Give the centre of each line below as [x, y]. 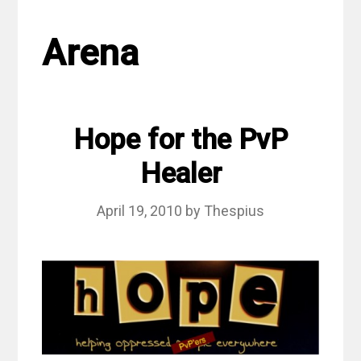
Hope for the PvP [180, 140]
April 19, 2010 [139, 211]
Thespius [234, 211]
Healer [180, 174]
